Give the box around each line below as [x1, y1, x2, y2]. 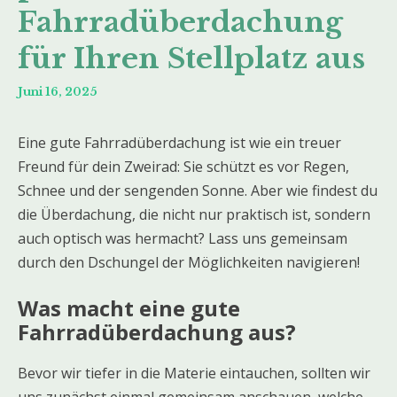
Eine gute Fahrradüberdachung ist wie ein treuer [18, 132, 341, 152]
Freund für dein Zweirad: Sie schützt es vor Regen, [18, 156, 349, 176]
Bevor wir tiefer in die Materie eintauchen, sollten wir [18, 362, 370, 383]
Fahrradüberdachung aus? [18, 316, 296, 346]
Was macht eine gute [18, 292, 240, 323]
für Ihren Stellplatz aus [18, 40, 365, 76]
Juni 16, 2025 [18, 84, 97, 98]
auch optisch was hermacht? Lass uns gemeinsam [18, 228, 347, 248]
